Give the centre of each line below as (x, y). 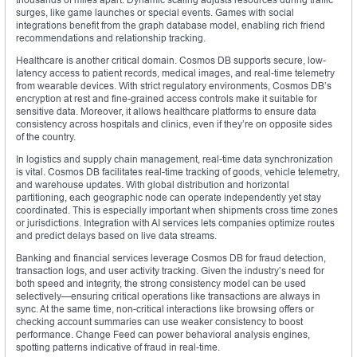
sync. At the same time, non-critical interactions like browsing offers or (165, 309)
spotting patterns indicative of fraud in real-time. (118, 347)
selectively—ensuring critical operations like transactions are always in (168, 296)
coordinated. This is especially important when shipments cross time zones (177, 210)
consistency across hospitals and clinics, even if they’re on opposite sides (174, 124)
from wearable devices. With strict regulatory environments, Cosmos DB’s (174, 86)
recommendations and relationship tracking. (111, 38)
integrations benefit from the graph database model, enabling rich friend (171, 25)
